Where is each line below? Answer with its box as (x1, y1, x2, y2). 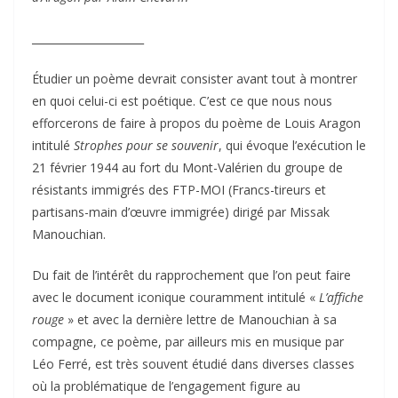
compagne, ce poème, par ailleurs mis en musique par (32, 332, 344, 350)
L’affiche (319, 288, 363, 306)
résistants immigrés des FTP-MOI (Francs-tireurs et (32, 180, 326, 198)
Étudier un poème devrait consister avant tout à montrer (32, 69, 357, 87)
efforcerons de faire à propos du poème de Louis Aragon (32, 114, 361, 131)
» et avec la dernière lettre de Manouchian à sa (64, 310, 337, 328)
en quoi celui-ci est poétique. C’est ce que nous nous (32, 92, 332, 109)
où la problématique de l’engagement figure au (32, 377, 300, 394)
